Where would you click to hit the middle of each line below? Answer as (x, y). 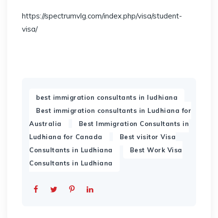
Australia (45, 124)
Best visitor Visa (147, 137)
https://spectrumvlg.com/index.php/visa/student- (102, 16)
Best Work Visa (156, 150)
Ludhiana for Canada (66, 137)
